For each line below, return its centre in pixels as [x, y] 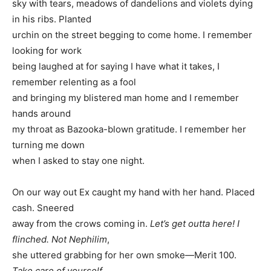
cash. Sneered [43, 207]
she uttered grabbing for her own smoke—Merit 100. [124, 255]
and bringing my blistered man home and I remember [126, 97]
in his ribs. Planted [52, 19]
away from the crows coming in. [81, 223]
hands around [41, 113]
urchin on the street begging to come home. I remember [132, 34]
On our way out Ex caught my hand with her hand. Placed [133, 192]
